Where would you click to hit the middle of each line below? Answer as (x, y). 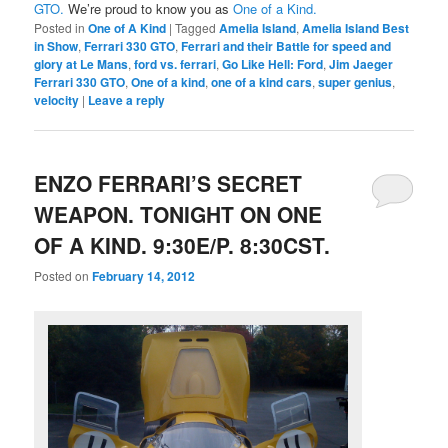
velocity (57, 100)
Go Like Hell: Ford (273, 64)
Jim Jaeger (361, 64)
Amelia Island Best (356, 28)
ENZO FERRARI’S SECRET (168, 182)
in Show (56, 46)
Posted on (63, 275)
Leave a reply (127, 100)
